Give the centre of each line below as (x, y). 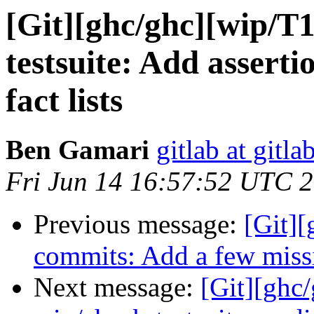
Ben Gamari (77, 150)
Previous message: (139, 224)
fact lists (64, 100)
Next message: (117, 287)
